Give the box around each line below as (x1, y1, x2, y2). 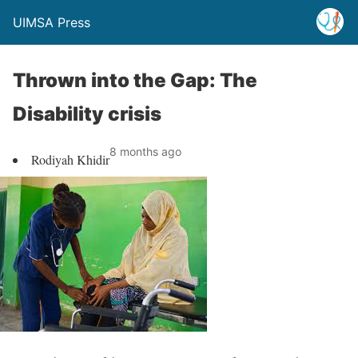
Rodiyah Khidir (31, 151, 109, 168)
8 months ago (109, 145, 181, 158)
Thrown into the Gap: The (13, 69, 257, 92)
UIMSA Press (13, 14, 90, 30)
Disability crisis (13, 102, 161, 125)
